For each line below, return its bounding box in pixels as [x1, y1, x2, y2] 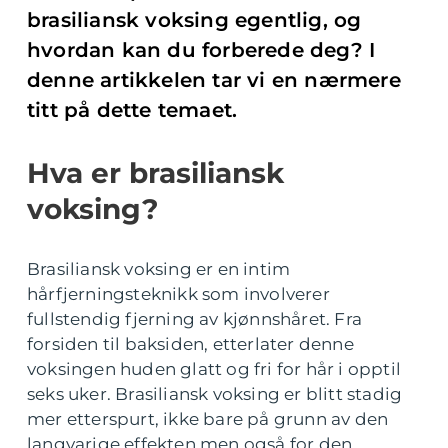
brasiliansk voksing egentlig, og [27, 8, 362, 32]
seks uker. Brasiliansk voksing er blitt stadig [27, 384, 403, 404]
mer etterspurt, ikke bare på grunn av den [27, 409, 389, 429]
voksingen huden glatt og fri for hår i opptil [27, 359, 402, 379]
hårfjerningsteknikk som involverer [27, 284, 330, 304]
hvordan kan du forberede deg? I [27, 38, 376, 62]
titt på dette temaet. [27, 98, 238, 122]
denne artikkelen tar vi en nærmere [27, 68, 401, 92]
